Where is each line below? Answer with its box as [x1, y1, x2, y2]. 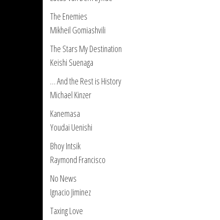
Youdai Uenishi [50, 121, 92, 133]
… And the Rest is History [50, 75, 121, 87]
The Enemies [50, 10, 87, 22]
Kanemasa [50, 108, 80, 119]
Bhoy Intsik [50, 140, 81, 152]
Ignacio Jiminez [50, 186, 91, 198]
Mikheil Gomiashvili [50, 24, 106, 36]
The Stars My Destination [50, 43, 122, 55]
